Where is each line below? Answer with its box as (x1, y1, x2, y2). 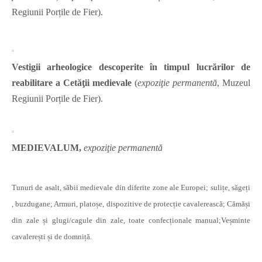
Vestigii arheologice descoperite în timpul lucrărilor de (12, 62, 250, 73)
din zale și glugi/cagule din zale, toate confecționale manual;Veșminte (12, 216, 250, 225)
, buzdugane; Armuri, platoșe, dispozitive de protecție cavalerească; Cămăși (12, 199, 250, 209)
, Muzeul (217, 78, 250, 88)
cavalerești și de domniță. (12, 232, 92, 242)
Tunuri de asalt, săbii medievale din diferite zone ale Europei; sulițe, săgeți (12, 183, 250, 192)
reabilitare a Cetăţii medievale (12, 78, 132, 88)
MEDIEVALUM (12, 143, 79, 153)
